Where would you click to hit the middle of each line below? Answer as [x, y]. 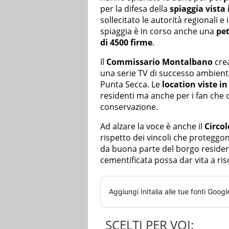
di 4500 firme [126, 42]
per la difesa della [135, 8]
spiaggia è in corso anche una [157, 31]
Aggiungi [125, 191]
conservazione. [129, 107]
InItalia [152, 191]
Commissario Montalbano [159, 62]
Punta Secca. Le [130, 84]
